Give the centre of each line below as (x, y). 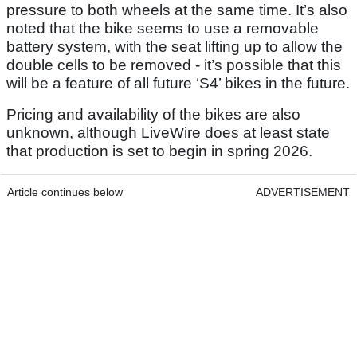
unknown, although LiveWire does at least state (168, 133)
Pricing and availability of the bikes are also (153, 115)
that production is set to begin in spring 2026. (159, 151)
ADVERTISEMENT (303, 192)
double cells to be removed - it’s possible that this (174, 65)
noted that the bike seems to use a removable (163, 29)
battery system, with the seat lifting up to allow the (175, 47)
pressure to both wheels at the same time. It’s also (177, 10)
